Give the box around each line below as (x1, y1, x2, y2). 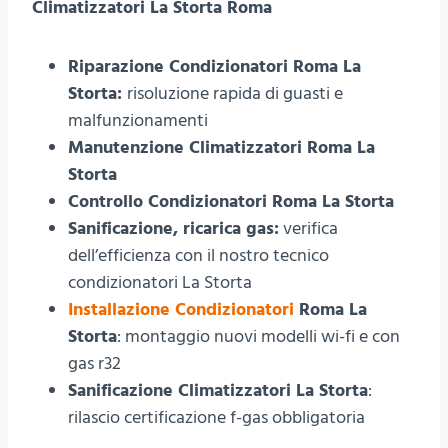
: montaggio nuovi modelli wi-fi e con (117, 323, 400, 349)
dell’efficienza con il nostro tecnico (68, 242, 329, 268)
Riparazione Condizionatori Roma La (68, 53, 361, 79)
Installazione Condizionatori (68, 296, 294, 322)
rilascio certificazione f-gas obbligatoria (68, 404, 365, 430)
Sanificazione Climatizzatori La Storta (68, 377, 368, 403)
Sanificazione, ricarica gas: (68, 215, 279, 241)
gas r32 (68, 350, 121, 376)
